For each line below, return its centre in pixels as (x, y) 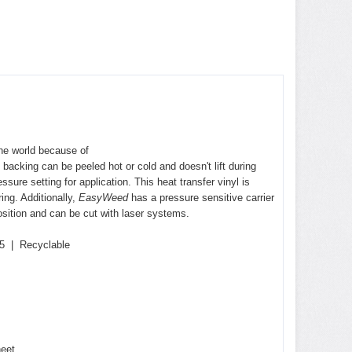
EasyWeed (103, 198)
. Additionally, (45, 198)
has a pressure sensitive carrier (203, 198)
